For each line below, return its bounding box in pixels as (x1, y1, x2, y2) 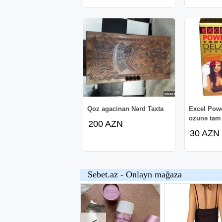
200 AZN (88, 118, 123, 129)
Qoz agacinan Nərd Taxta (87, 105, 164, 112)
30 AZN (190, 128, 220, 138)
